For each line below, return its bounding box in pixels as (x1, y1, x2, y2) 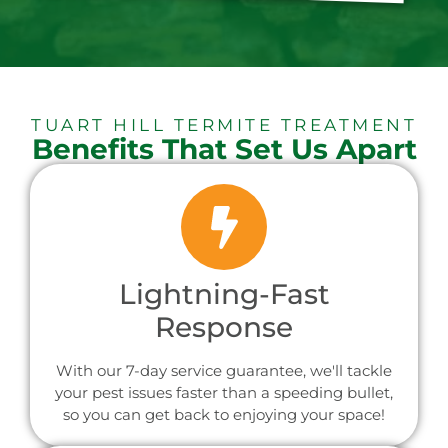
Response (155, 310, 293, 345)
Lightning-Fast (118, 277, 330, 312)
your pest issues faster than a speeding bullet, (55, 383, 393, 403)
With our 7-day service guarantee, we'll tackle (56, 361, 392, 381)
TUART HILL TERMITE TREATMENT (31, 115, 417, 136)
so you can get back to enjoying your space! (63, 405, 385, 425)
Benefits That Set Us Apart (31, 132, 417, 167)
